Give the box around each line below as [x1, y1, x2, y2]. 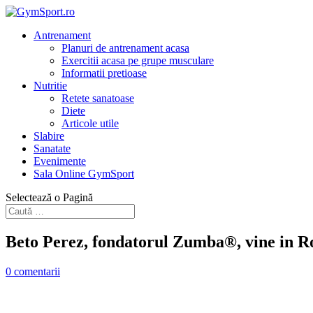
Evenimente [34, 155, 86, 167]
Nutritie [34, 80, 67, 92]
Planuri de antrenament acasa [61, 42, 189, 54]
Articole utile [61, 117, 119, 129]
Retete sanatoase [61, 92, 134, 104]
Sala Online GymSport [34, 168, 134, 180]
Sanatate [34, 143, 71, 154]
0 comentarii [6, 265, 60, 277]
